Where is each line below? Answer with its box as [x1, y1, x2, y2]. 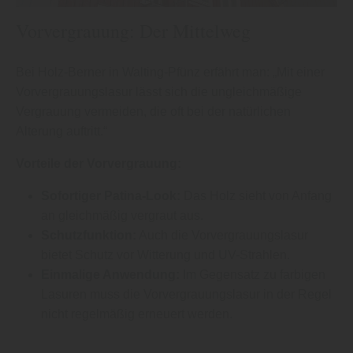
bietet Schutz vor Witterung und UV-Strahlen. [41, 247, 290, 262]
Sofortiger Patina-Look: [41, 188, 180, 203]
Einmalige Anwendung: [41, 267, 180, 281]
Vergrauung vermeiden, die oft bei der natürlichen [16, 104, 291, 118]
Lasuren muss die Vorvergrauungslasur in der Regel [41, 287, 332, 301]
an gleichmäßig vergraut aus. [41, 208, 203, 222]
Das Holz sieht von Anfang [180, 188, 332, 203]
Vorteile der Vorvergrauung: [16, 156, 181, 170]
